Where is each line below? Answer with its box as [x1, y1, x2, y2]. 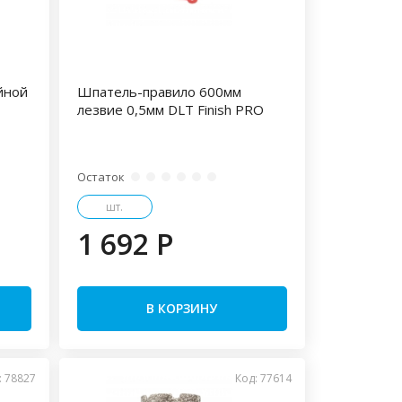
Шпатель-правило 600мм [76, 83, 241, 100]
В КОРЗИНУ [146, 300, 218, 317]
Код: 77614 [235, 371, 293, 386]
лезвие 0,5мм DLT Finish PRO [76, 100, 264, 118]
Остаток [76, 169, 125, 185]
